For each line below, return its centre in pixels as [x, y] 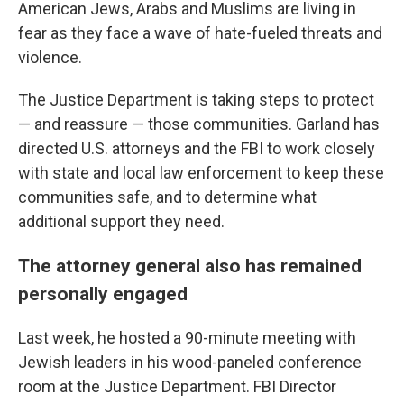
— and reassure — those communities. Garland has [199, 124]
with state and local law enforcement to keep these [201, 173]
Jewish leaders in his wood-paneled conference [190, 362]
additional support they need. [121, 221]
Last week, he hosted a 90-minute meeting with [187, 338]
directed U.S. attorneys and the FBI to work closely [197, 148]
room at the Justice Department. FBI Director [177, 386]
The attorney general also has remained [190, 266]
